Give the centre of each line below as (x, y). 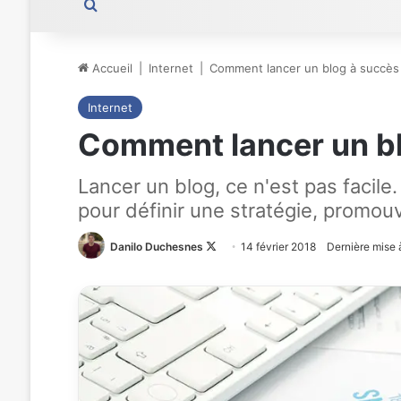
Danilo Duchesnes (156, 247)
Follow (233, 247)
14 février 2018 (278, 247)
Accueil (110, 68)
